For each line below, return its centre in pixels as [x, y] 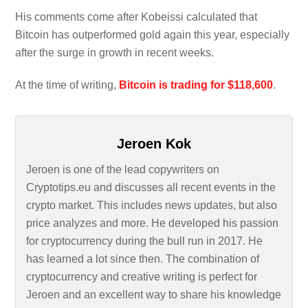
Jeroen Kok [154, 144]
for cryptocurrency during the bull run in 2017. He [145, 241]
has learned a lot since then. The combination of [143, 259]
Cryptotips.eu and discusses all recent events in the [151, 188]
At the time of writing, [67, 85]
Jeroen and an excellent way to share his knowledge [154, 295]
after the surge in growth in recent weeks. [115, 53]
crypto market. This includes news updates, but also [152, 206]
